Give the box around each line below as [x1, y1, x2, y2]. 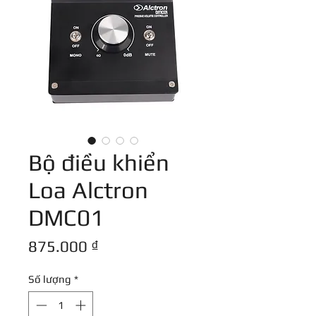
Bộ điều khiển [28, 149, 169, 176]
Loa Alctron [28, 176, 148, 204]
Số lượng [28, 273, 71, 286]
